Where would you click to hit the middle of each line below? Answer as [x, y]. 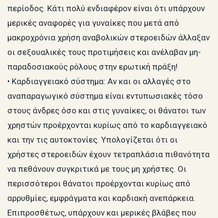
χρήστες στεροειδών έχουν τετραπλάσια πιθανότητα [109, 154]
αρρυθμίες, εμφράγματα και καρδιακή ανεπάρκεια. [101, 198]
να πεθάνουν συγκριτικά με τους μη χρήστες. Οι [97, 169]
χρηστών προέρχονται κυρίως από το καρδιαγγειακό [107, 125]
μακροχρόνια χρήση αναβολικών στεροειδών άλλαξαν [109, 37]
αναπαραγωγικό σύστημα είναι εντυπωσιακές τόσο [105, 96]
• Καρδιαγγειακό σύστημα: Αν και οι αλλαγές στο [99, 81]
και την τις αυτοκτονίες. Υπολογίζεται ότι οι [92, 139]
